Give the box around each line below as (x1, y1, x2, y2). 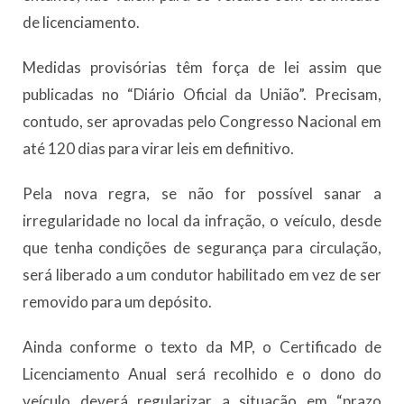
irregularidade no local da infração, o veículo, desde (23, 211, 381, 230)
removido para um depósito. (23, 292, 212, 311)
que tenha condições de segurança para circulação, (23, 238, 381, 257)
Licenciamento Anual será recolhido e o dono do (23, 364, 381, 383)
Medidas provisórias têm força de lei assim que (23, 58, 381, 77)
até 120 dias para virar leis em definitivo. (23, 139, 294, 158)
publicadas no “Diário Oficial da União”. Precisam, (23, 85, 381, 104)
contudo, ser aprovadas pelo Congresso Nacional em (23, 112, 381, 131)
